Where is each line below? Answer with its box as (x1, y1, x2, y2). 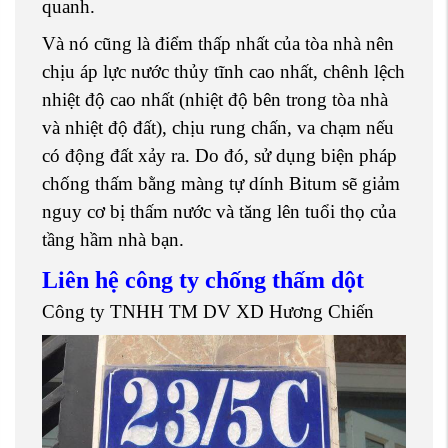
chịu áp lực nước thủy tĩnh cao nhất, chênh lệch (42, 60, 405, 82)
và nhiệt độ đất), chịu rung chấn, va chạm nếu (42, 116, 394, 138)
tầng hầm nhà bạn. (42, 228, 184, 250)
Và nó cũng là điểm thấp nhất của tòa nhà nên (42, 32, 394, 54)
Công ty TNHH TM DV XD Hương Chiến (42, 301, 374, 323)
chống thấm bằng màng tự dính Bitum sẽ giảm (42, 172, 400, 194)
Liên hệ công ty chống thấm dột (42, 266, 364, 293)
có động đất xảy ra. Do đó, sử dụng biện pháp (42, 144, 397, 166)
